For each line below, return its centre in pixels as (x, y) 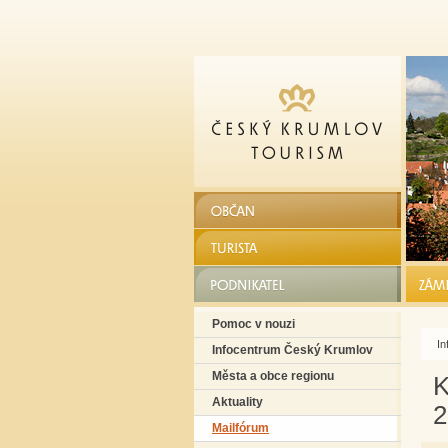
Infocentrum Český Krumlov (292, 350)
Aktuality (237, 402)
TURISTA (241, 246)
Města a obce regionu (273, 376)
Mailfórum (240, 428)
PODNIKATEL (255, 283)
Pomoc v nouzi (253, 324)
